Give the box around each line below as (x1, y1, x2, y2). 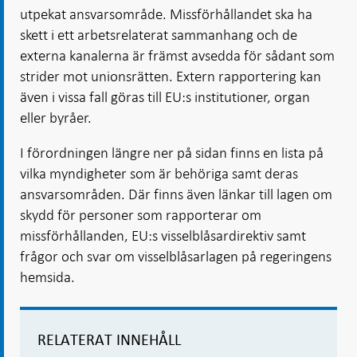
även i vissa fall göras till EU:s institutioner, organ (20, 88, 310, 106)
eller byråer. (20, 108, 92, 127)
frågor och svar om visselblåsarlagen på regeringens (20, 247, 331, 265)
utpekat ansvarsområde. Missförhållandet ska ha (20, 5, 312, 23)
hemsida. (20, 268, 75, 286)
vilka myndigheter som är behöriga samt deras (20, 164, 298, 182)
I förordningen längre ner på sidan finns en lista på (20, 143, 324, 162)
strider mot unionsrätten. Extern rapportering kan (20, 67, 321, 85)
